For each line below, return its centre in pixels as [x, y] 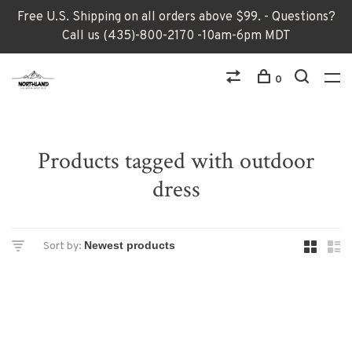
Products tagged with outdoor [176, 161]
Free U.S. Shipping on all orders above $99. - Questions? [176, 17]
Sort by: [62, 246]
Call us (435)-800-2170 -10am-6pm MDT [176, 36]
